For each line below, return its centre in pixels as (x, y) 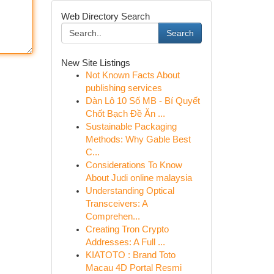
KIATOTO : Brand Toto (130, 255)
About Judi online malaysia (139, 178)
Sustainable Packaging (131, 127)
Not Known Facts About (132, 75)
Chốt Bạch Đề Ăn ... (125, 114)
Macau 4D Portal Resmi (133, 268)
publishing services (124, 88)
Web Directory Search (105, 16)
